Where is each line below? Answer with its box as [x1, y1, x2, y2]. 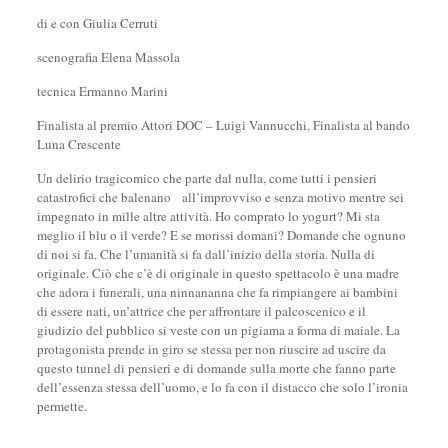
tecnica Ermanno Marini [36, 82, 168, 100]
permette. [36, 397, 87, 415]
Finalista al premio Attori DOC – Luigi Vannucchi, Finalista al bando [36, 116, 410, 134]
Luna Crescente [36, 135, 121, 153]
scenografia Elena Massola [36, 48, 180, 66]
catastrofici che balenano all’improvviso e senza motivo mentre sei [36, 188, 404, 206]
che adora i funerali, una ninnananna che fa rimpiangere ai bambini [36, 283, 398, 301]
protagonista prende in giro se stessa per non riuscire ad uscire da [36, 340, 386, 358]
